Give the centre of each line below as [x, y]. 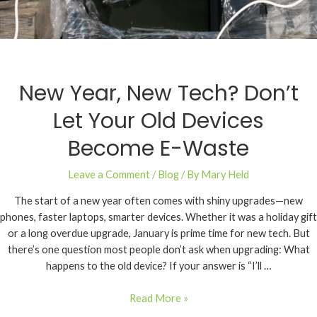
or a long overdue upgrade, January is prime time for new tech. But [158, 233]
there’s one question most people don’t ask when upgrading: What [158, 249]
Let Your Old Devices [158, 121]
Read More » [158, 298]
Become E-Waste [158, 148]
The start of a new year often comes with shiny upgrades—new [158, 200]
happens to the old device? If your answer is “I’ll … [158, 265]
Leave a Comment [109, 174]
